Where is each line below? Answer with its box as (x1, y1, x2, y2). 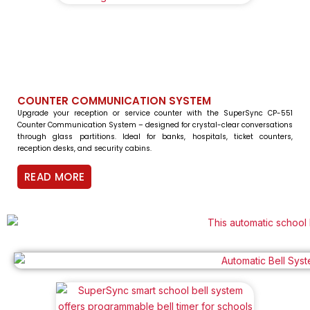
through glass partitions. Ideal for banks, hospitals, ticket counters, (17, 131, 293, 143)
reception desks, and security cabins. (17, 143, 152, 154)
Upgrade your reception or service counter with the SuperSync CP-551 (17, 108, 293, 119)
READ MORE (24, 170, 85, 185)
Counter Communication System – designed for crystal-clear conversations (17, 120, 293, 131)
